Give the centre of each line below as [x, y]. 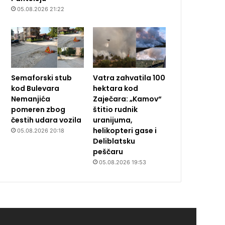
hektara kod [116, 89]
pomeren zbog [38, 110]
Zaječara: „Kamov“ [128, 99]
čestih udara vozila [46, 120]
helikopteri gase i [125, 131]
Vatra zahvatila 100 [129, 78]
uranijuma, [113, 120]
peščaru [108, 152]
